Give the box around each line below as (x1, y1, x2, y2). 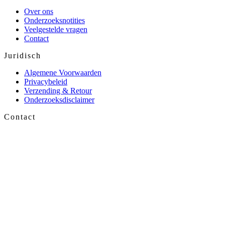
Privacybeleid (24, 77, 67, 86)
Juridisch (4, 51, 41, 60)
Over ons (24, 7, 53, 16)
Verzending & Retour (24, 86, 92, 95)
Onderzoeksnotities (24, 16, 85, 25)
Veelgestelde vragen (24, 25, 87, 34)
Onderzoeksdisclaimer (24, 95, 94, 104)
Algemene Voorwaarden (24, 68, 101, 77)
